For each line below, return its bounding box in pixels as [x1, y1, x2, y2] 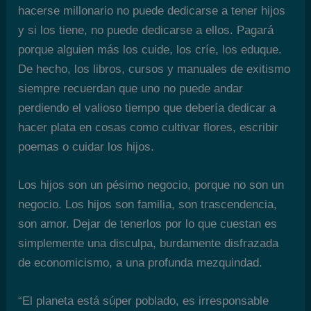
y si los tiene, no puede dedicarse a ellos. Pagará [18, 23, 274, 37]
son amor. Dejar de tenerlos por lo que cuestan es [18, 217, 278, 230]
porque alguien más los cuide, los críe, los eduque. [18, 42, 283, 56]
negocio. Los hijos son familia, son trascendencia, [18, 197, 278, 211]
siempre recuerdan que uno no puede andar [18, 81, 244, 95]
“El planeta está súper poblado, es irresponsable [18, 294, 269, 308]
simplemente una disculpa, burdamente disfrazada [18, 236, 279, 250]
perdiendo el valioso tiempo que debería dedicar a [18, 101, 276, 115]
